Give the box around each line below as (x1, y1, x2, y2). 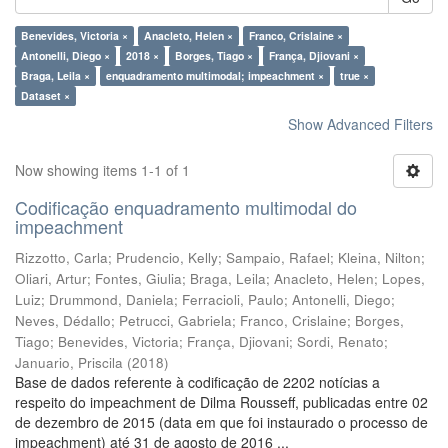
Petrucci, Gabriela (119, 311, 232, 330)
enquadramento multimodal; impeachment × (106, 68, 324, 83)
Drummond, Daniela (49, 290, 174, 309)
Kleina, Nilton (338, 248, 421, 267)
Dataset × (21, 88, 70, 103)
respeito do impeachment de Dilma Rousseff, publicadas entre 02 (15, 392, 428, 412)
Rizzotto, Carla (15, 248, 108, 267)
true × (340, 68, 369, 83)
